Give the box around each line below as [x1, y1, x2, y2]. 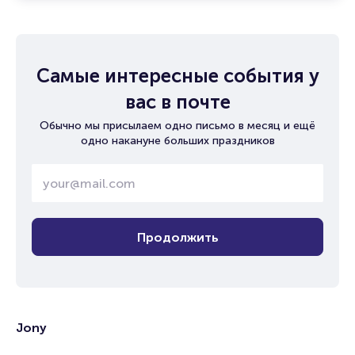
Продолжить [136, 229, 219, 245]
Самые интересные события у [36, 64, 319, 87]
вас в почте [124, 90, 231, 113]
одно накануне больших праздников [80, 134, 275, 147]
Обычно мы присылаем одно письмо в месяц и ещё [40, 119, 315, 132]
